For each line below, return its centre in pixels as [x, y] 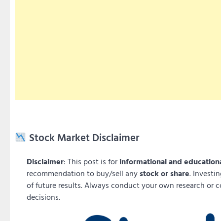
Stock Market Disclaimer [83, 138]
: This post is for [92, 162]
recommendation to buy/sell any [83, 173]
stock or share [165, 173]
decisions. [43, 197]
